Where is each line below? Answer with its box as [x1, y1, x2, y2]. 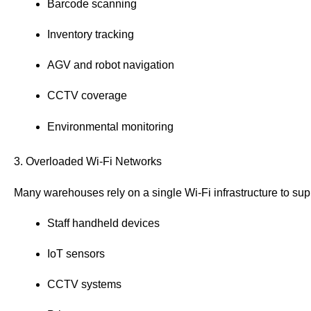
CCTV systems [47, 278, 121, 291]
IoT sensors [47, 247, 105, 260]
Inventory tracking [47, 28, 134, 40]
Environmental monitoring [47, 120, 174, 133]
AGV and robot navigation [47, 59, 174, 72]
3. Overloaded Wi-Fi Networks [14, 155, 162, 167]
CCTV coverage [47, 90, 127, 102]
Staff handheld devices [47, 217, 160, 229]
